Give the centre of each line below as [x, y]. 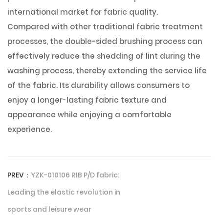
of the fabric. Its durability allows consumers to [99, 85]
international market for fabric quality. [83, 12]
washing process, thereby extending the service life [107, 71]
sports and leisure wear [49, 209]
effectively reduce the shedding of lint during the [104, 56]
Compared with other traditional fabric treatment [105, 27]
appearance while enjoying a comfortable [89, 115]
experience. [30, 129]
